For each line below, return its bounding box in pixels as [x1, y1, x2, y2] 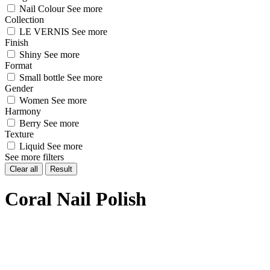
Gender [5, 83, 33, 93]
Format [5, 60, 32, 71]
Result [50, 165, 72, 174]
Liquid [17, 141, 47, 151]
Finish [5, 37, 28, 48]
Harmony [5, 106, 41, 116]
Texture [5, 129, 34, 139]
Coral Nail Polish [5, 188, 146, 210]
